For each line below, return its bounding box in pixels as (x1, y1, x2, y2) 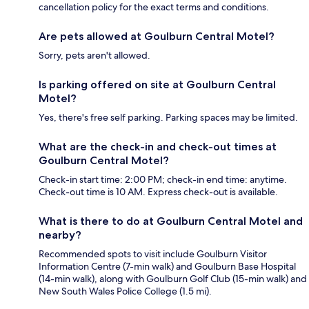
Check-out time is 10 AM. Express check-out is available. (39, 186, 278, 199)
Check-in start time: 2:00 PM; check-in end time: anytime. (39, 173, 287, 186)
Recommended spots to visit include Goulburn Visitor (39, 248, 267, 261)
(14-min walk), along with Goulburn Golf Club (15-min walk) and (39, 272, 307, 286)
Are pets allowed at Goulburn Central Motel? (39, 30, 275, 43)
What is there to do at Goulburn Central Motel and (39, 215, 303, 228)
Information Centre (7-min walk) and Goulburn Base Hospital (39, 260, 296, 273)
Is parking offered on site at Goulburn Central (39, 78, 276, 92)
